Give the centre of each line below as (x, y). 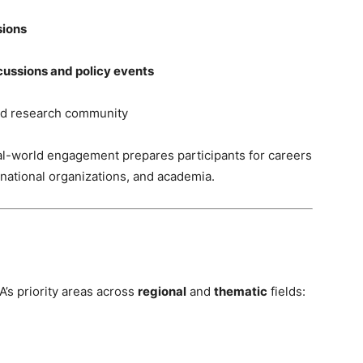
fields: (286, 291)
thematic (241, 291)
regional (162, 291)
